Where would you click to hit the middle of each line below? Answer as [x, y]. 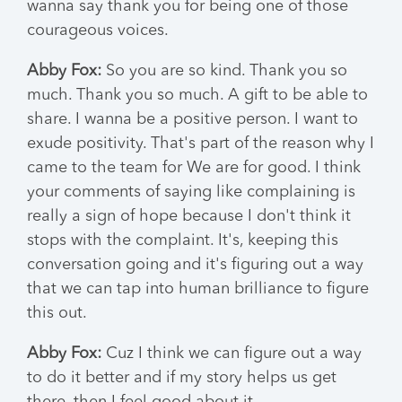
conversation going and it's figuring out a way [195, 265]
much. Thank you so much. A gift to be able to [197, 95]
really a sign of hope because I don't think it [189, 216]
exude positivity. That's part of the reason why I [201, 144]
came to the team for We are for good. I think [194, 168]
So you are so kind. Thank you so [224, 71]
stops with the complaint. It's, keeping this [183, 240]
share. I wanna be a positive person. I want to [192, 119]
